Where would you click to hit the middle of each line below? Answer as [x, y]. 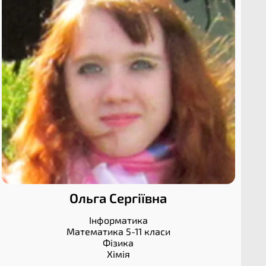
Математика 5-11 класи [118, 232]
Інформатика [118, 220]
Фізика [118, 243]
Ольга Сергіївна [118, 198]
